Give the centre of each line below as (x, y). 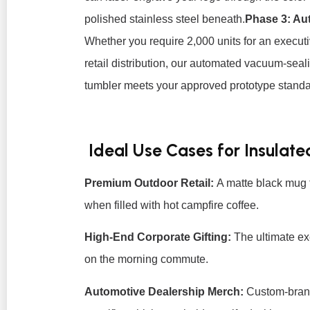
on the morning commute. (146, 259)
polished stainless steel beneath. (165, 19)
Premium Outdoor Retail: (149, 183)
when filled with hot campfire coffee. (172, 206)
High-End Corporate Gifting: (158, 237)
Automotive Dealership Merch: (164, 291)
